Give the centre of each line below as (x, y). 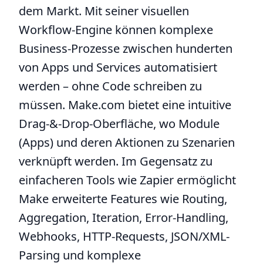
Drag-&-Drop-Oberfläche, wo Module (119, 124)
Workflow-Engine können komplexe (116, 30)
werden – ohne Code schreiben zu (110, 86)
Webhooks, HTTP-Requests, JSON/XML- (124, 236)
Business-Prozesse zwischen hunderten (126, 48)
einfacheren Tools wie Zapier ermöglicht (127, 180)
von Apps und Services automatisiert (118, 67)
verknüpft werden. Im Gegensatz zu (116, 161)
